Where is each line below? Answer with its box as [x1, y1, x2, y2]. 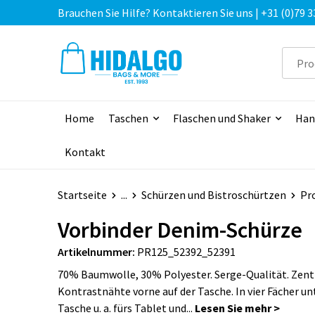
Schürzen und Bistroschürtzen [141, 188, 286, 202]
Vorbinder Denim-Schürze [57, 216, 302, 245]
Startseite [57, 188, 107, 202]
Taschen [108, 111, 148, 126]
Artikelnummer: [57, 245, 135, 259]
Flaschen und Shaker [172, 111, 271, 126]
